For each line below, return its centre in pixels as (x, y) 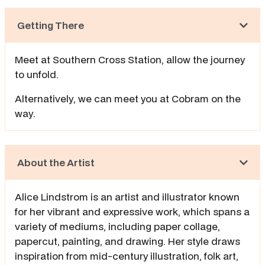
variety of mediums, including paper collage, (117, 226)
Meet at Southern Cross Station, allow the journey (130, 59)
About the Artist (56, 162)
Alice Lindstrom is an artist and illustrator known (127, 196)
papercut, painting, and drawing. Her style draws (127, 241)
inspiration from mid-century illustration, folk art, (127, 256)
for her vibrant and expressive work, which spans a (132, 211)
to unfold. (38, 74)
